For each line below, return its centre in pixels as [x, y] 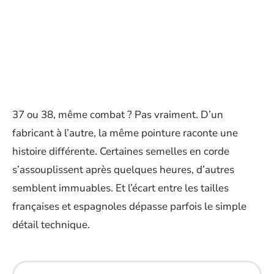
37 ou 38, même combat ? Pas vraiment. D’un [118, 115]
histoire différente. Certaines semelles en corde [121, 151]
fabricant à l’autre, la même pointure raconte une [125, 133]
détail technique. [51, 225]
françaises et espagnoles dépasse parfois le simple [129, 206]
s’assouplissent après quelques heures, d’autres [123, 170]
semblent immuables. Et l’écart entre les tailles [120, 188]
